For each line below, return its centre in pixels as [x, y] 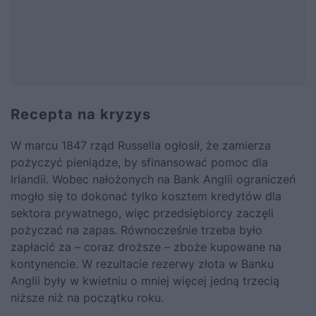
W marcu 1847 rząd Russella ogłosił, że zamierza [141, 146]
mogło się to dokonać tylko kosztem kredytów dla [146, 196]
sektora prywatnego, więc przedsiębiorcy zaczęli [142, 213]
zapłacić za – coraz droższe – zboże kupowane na [146, 247]
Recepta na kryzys [81, 115]
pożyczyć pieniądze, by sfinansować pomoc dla [139, 163]
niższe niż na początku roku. [87, 298]
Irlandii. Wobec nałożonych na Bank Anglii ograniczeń [153, 180]
